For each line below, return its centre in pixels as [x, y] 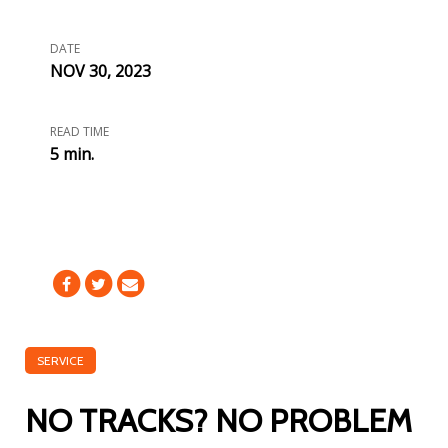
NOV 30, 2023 [100, 71]
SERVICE [60, 360]
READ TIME [79, 131]
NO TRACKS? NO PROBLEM [218, 420]
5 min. [72, 154]
